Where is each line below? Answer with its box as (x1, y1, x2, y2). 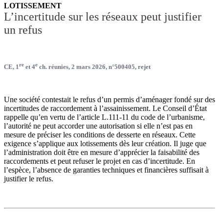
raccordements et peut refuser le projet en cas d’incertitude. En (4, 156, 195, 165)
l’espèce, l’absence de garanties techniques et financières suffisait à (4, 165, 209, 174)
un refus (4, 23, 42, 37)
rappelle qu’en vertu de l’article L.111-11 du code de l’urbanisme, (4, 112, 205, 121)
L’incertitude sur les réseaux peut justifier (4, 10, 201, 23)
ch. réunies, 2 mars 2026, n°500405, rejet (38, 63, 151, 70)
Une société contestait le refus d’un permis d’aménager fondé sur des (4, 95, 215, 104)
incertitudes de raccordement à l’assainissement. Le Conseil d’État (4, 104, 207, 112)
